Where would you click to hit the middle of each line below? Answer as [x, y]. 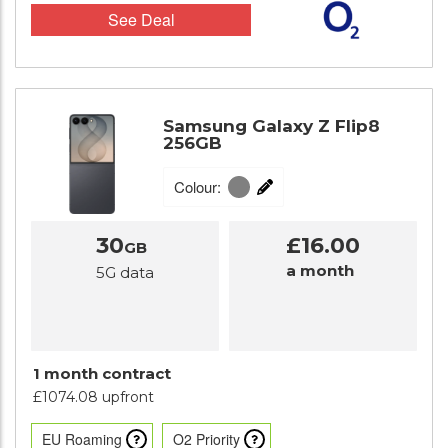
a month [320, 270]
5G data [125, 272]
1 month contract [102, 373]
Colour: [197, 187]
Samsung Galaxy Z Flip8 [271, 126]
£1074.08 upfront [93, 397]
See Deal [141, 19]
